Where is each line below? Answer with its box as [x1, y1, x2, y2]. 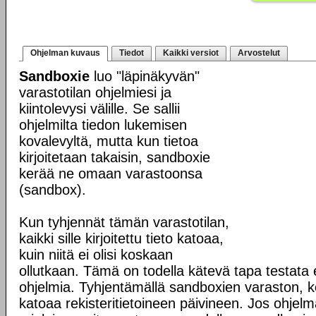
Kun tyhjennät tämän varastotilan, [19, 214, 229, 230]
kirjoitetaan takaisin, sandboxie [19, 150, 210, 165]
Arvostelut [238, 48, 280, 58]
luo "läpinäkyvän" [90, 68, 200, 84]
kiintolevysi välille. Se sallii [19, 101, 180, 116]
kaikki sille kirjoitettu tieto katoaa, [19, 231, 224, 246]
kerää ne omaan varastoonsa [19, 166, 202, 181]
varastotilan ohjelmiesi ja [19, 85, 171, 100]
